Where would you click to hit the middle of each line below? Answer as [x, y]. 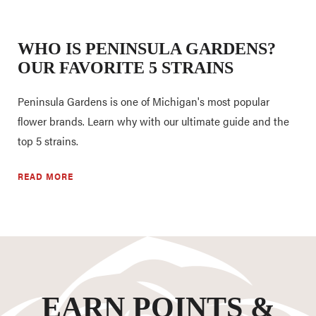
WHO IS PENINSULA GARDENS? [147, 49]
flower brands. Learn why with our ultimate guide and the [153, 121]
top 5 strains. [48, 141]
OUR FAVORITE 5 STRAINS [126, 68]
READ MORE [45, 176]
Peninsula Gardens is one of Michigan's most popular [144, 102]
